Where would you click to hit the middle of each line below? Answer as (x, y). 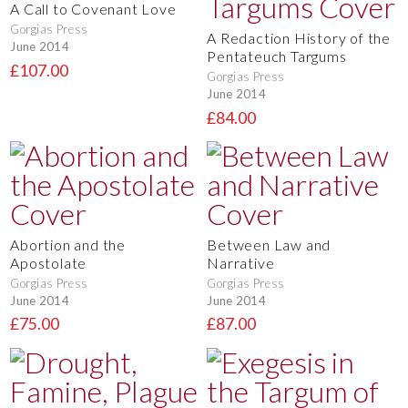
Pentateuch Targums (277, 56)
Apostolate (49, 263)
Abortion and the (68, 245)
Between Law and (269, 245)
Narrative (241, 263)
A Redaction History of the (299, 38)
